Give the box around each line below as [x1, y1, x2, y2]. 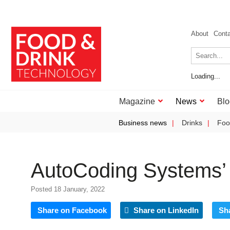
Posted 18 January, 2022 [31, 185, 105, 193]
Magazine [119, 97, 155, 106]
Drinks [182, 119, 202, 127]
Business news [119, 119, 167, 127]
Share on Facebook [37, 206, 107, 215]
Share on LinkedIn [131, 206, 199, 215]
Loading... [191, 72, 220, 80]
